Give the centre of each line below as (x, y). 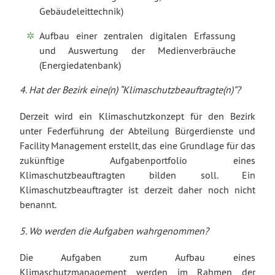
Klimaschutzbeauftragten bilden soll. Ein (137, 175)
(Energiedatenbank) (80, 65)
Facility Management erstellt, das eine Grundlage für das (137, 145)
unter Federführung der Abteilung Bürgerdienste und (137, 130)
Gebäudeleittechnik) (81, 11)
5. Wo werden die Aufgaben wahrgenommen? (114, 230)
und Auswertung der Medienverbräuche (137, 50)
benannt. (38, 204)
